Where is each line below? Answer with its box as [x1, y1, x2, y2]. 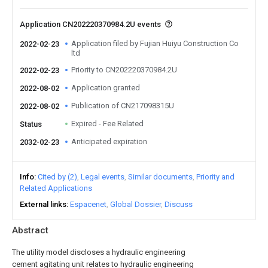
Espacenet [70, 200, 106, 209]
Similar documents [128, 172, 193, 181]
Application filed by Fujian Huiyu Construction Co [71, 39, 239, 48]
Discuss [165, 200, 193, 209]
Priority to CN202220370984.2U [71, 65, 177, 74]
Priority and [196, 172, 234, 181]
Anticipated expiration [71, 137, 147, 146]
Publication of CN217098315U [71, 101, 174, 110]
